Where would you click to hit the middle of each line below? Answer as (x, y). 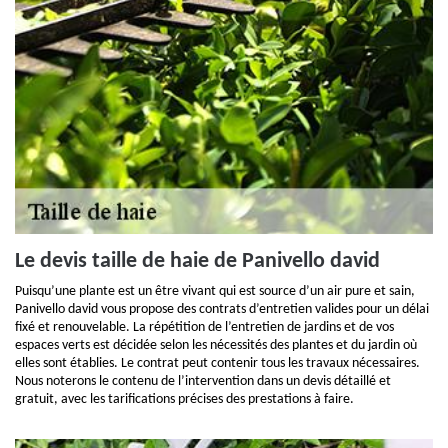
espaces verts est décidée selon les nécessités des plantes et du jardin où (216, 345)
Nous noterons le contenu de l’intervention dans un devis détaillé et (203, 381)
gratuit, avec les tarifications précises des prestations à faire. (184, 399)
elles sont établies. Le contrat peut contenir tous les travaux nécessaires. (217, 363)
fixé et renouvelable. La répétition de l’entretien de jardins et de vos (204, 327)
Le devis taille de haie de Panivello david (197, 261)
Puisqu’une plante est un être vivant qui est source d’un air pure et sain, (215, 291)
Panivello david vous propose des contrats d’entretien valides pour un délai (222, 309)
